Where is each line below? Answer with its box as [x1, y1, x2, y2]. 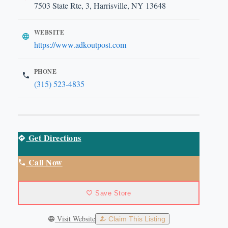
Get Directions [26, 132, 81, 144]
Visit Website [54, 214, 95, 223]
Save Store [93, 189, 131, 197]
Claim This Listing [106, 215, 165, 223]
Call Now [26, 156, 63, 168]
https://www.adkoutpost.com [34, 39, 126, 50]
